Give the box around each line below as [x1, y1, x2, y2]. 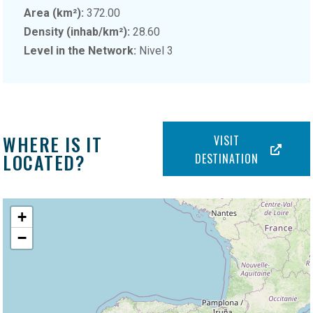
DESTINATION [194, 150, 259, 167]
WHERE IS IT [3, 131, 103, 159]
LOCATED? [3, 149, 85, 177]
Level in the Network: [24, 43, 137, 57]
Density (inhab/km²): [24, 24, 133, 38]
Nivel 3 [136, 43, 174, 57]
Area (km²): [24, 6, 87, 20]
